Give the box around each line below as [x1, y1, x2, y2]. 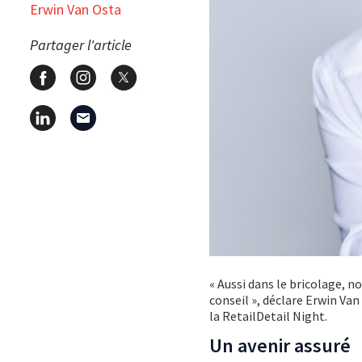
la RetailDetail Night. [209, 308, 327, 325]
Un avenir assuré [209, 333, 351, 359]
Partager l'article [30, 35, 132, 54]
